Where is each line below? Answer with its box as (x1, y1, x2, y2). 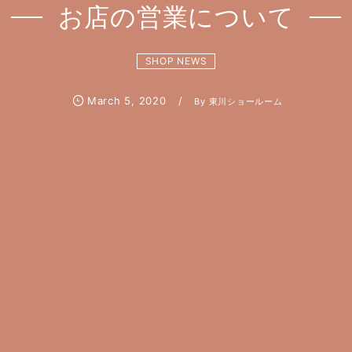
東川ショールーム (208, 96, 283, 107)
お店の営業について (57, 2, 295, 32)
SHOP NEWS (145, 55, 207, 67)
